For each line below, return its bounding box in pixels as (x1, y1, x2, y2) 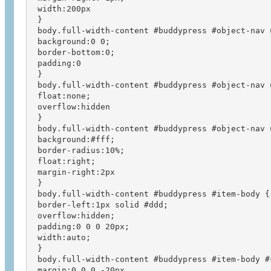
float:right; (32, 156, 96, 166)
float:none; (32, 91, 91, 100)
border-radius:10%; (32, 145, 125, 155)
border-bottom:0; (32, 47, 115, 57)
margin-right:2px (32, 167, 115, 177)
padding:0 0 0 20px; (32, 221, 129, 231)
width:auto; (32, 232, 91, 242)
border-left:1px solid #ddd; (32, 200, 168, 209)
